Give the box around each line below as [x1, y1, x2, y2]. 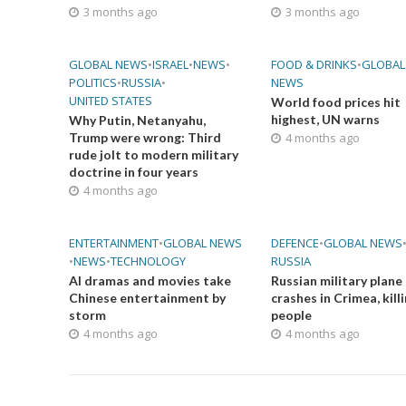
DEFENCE [270, 234, 319, 251]
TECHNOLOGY [110, 252, 186, 269]
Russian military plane [270, 272, 402, 288]
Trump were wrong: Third [68, 129, 221, 145]
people [270, 306, 312, 323]
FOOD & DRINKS [270, 55, 357, 72]
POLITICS [68, 73, 117, 91]
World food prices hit [270, 93, 401, 110]
